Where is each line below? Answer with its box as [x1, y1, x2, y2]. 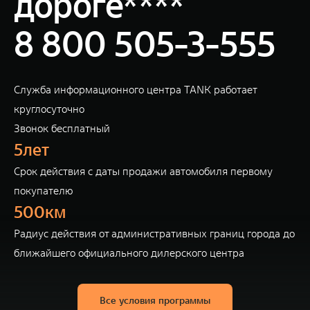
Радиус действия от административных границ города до [14, 227, 295, 240]
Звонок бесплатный [14, 122, 110, 135]
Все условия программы [100, 294, 210, 307]
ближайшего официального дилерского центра [14, 246, 244, 259]
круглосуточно [14, 102, 84, 116]
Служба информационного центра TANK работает [14, 83, 257, 96]
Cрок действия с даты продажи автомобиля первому [14, 165, 273, 178]
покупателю [14, 184, 73, 197]
